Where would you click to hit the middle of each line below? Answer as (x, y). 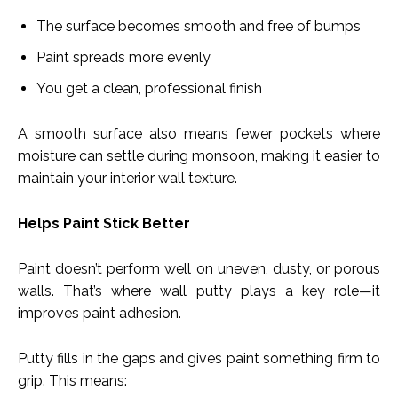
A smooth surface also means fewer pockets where (199, 134)
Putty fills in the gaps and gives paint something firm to (199, 359)
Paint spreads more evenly (123, 58)
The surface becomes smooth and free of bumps (199, 27)
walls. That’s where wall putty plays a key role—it (199, 291)
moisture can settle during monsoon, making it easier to (199, 156)
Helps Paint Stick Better (104, 224)
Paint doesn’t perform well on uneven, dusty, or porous (199, 269)
